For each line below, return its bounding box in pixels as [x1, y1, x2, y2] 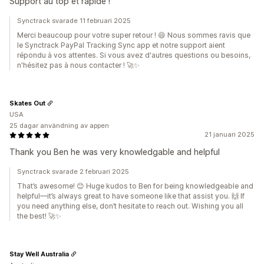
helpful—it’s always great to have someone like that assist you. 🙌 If [17, 192, 245, 200]
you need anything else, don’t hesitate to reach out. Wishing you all [17, 202, 243, 210]
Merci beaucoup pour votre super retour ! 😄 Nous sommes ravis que [17, 31, 250, 39]
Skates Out [9, 98, 45, 107]
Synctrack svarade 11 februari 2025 [17, 16, 131, 25]
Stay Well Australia [9, 249, 69, 258]
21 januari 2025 [204, 130, 255, 138]
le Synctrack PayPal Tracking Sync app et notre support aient [17, 41, 225, 49]
